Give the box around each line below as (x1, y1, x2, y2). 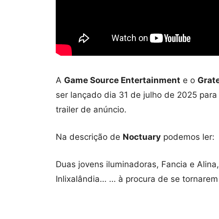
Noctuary (123, 131, 161, 142)
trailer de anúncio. (56, 104, 127, 114)
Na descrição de (56, 131, 123, 142)
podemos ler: (161, 131, 215, 142)
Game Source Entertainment (64, 75, 180, 85)
